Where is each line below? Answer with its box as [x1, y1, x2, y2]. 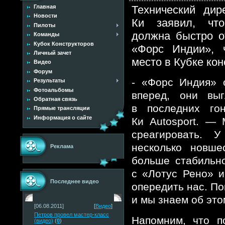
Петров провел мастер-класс [34, 211, 109, 217]
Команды [34, 31, 59, 38]
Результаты [34, 77, 65, 84]
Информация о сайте [34, 114, 92, 121]
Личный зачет [34, 49, 71, 56]
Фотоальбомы [34, 86, 73, 93]
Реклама [50, 143, 73, 149]
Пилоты [34, 22, 55, 28]
